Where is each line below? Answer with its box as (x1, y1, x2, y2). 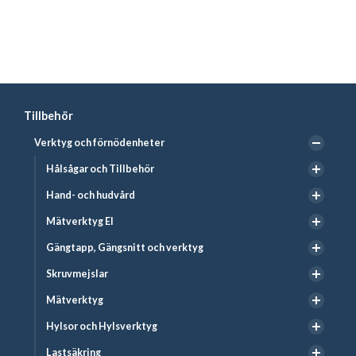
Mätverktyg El (46, 215, 114, 228)
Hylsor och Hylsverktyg (46, 320, 157, 333)
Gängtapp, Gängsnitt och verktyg (46, 242, 203, 254)
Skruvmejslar (46, 268, 108, 281)
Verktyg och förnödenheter (34, 137, 164, 149)
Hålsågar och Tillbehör (46, 163, 154, 176)
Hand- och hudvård (46, 189, 135, 202)
